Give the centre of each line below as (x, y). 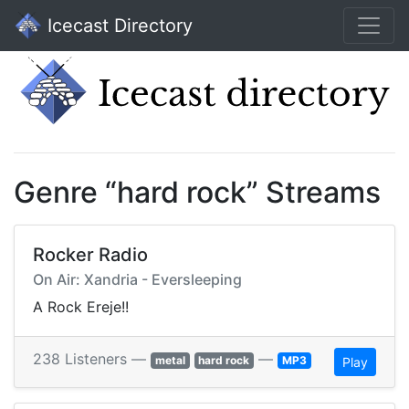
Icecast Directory (117, 26)
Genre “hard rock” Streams (197, 193)
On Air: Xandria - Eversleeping (137, 280)
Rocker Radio (90, 255)
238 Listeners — (92, 359)
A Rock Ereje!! (81, 307)
